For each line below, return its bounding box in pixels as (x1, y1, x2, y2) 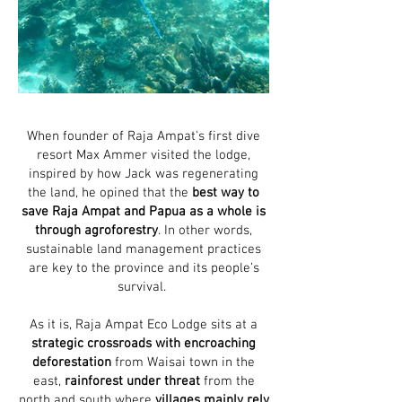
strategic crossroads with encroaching (31, 336, 256, 352)
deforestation (32, 354, 111, 371)
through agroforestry (35, 223, 158, 239)
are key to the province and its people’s (28, 260, 259, 276)
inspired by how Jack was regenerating (29, 166, 258, 182)
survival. (118, 279, 170, 295)
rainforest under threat (64, 373, 200, 389)
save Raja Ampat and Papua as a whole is (22, 204, 266, 220)
